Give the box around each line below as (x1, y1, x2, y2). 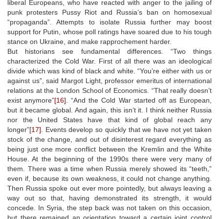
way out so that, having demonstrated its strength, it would (7, 194, 212, 202)
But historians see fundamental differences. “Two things (7, 47, 212, 55)
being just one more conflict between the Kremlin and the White (7, 145, 212, 153)
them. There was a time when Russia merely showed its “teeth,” (7, 164, 212, 173)
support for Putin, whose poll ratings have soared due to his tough (7, 27, 212, 36)
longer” (7, 125, 29, 133)
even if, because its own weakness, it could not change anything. (7, 174, 212, 182)
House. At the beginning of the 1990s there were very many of (7, 154, 212, 163)
